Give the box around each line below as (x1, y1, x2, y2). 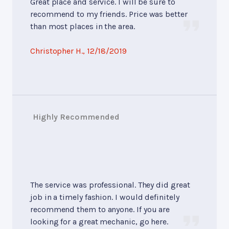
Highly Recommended (33, 111, 120, 122)
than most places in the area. (30, 21, 135, 31)
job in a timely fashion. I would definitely (30, 192, 179, 202)
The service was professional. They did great (30, 179, 190, 190)
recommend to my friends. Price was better (30, 9, 188, 19)
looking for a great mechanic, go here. (30, 216, 168, 226)
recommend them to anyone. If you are (30, 204, 170, 214)
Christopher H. (30, 45, 83, 56)
